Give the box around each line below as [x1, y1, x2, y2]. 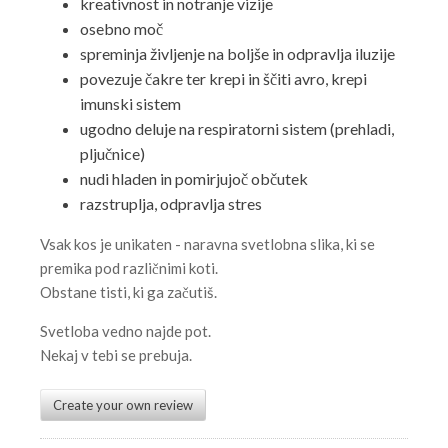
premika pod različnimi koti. [40, 259, 218, 277]
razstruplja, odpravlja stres [80, 194, 262, 213]
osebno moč [80, 19, 163, 38]
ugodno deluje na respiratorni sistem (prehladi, [80, 119, 394, 138]
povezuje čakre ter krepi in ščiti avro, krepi [80, 69, 367, 88]
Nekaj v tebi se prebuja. [40, 346, 192, 364]
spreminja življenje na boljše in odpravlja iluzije [80, 44, 395, 63]
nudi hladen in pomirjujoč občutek [80, 169, 308, 188]
